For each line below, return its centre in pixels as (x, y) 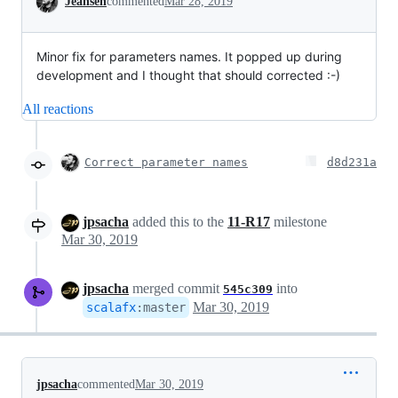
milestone (298, 222)
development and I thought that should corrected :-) (188, 75)
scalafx (111, 308)
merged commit (176, 289)
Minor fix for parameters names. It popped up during (189, 56)
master (164, 308)
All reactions (58, 109)
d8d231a (352, 162)
